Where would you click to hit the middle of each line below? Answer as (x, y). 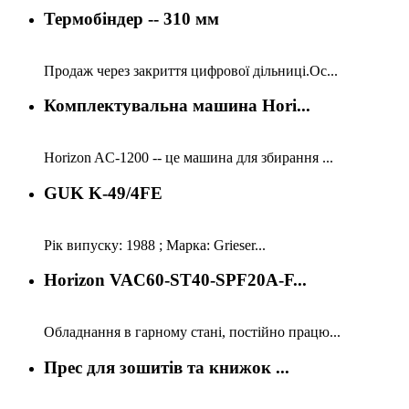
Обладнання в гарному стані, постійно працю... (192, 331)
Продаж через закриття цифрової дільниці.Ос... (191, 70)
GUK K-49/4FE (103, 193)
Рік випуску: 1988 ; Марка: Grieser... (155, 245)
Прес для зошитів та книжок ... (167, 367)
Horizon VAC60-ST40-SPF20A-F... (175, 280)
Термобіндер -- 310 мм (131, 18)
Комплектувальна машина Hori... (177, 106)
